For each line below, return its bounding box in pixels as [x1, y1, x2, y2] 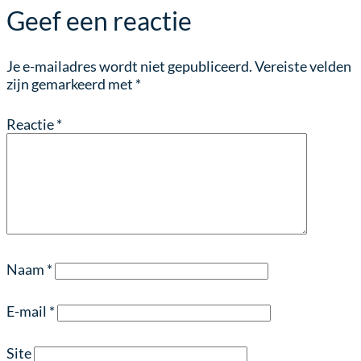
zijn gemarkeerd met [6, 75, 135, 93]
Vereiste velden [255, 57, 351, 76]
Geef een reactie [6, 4, 192, 36]
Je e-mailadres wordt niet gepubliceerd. [6, 57, 252, 76]
